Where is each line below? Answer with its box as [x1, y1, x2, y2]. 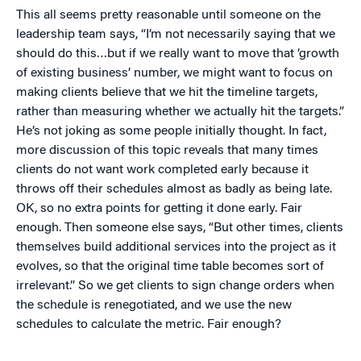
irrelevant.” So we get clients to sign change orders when [16, 280, 334, 293]
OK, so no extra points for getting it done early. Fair [16, 202, 302, 216]
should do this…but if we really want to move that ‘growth [16, 48, 339, 61]
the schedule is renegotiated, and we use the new [16, 299, 292, 313]
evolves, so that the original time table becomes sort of [16, 260, 324, 274]
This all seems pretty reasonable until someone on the [16, 9, 321, 23]
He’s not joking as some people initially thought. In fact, [16, 125, 326, 139]
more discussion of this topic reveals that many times [16, 144, 318, 158]
